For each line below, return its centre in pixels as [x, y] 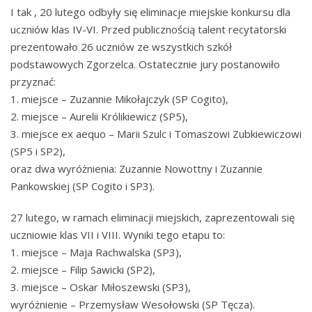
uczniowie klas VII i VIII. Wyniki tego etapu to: [118, 234]
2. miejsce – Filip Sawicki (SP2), [83, 269]
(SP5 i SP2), [38, 151]
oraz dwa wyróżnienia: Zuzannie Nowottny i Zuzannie [136, 169]
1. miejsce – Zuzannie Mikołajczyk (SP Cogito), [119, 99]
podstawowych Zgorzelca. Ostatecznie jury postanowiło [145, 64]
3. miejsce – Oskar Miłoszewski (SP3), [101, 287]
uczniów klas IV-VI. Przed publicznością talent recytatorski [148, 30]
